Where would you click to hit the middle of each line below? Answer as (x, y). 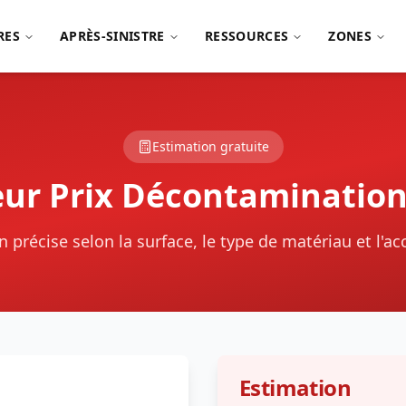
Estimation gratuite (210, 146)
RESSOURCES (246, 36)
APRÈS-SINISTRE (112, 36)
